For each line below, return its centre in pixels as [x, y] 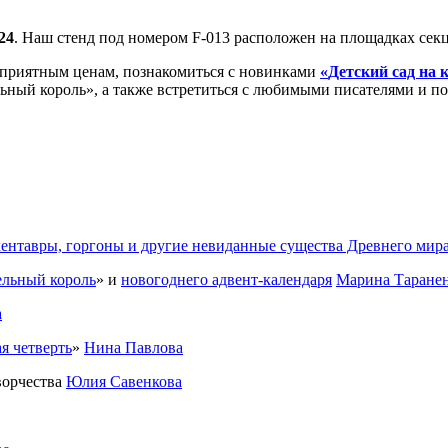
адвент [235, 280]
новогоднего [166, 280]
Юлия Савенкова [124, 382]
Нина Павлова [133, 348]
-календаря [295, 280]
